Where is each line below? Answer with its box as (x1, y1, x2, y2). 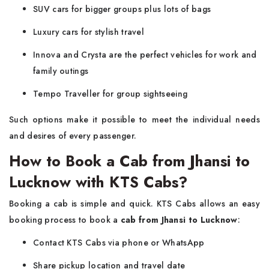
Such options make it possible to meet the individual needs (9, 113, 260, 125)
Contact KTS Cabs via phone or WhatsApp (33, 237, 205, 249)
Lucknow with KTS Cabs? (9, 171, 187, 193)
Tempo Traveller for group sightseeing (33, 88, 188, 100)
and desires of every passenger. (9, 130, 137, 142)
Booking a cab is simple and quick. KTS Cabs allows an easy (9, 198, 260, 210)
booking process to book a (9, 214, 121, 226)
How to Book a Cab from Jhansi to (9, 150, 250, 172)
